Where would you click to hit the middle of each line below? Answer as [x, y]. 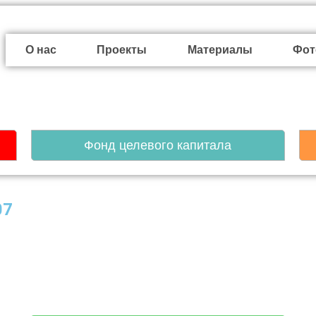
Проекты [122, 50]
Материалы [220, 50]
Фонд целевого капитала [158, 145]
